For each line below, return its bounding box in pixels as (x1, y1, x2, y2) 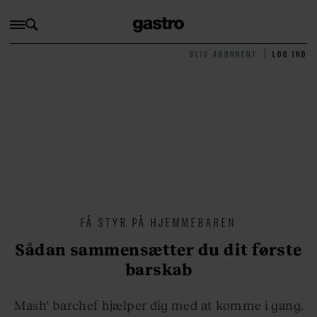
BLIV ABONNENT (190, 47, 258, 60)
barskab (125, 259, 192, 279)
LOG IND (272, 47, 308, 60)
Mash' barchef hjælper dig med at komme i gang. (13, 296, 304, 313)
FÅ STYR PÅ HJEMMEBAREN (81, 213, 236, 231)
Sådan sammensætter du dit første (15, 239, 302, 260)
